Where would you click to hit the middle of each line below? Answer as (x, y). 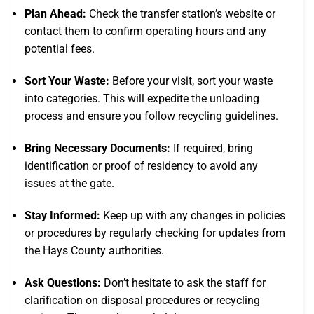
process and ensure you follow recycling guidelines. (151, 116)
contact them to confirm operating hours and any (145, 32)
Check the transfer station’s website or (181, 14)
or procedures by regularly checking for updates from (155, 233)
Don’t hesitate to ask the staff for (183, 282)
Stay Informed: (62, 215)
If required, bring (212, 148)
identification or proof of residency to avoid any (141, 165)
